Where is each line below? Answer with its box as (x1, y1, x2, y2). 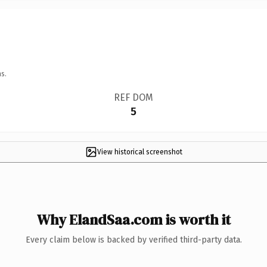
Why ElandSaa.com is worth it (36, 209, 231, 229)
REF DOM (113, 91, 153, 103)
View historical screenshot (97, 147, 182, 156)
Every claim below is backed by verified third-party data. (25, 234, 242, 245)
